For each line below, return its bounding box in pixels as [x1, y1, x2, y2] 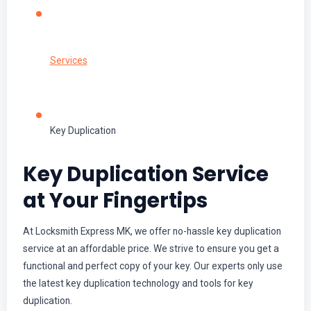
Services [49, 55, 87, 67]
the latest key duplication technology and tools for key [22, 278, 253, 289]
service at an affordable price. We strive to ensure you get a [22, 243, 279, 254]
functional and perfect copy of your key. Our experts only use [22, 260, 283, 271]
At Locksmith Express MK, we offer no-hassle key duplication [22, 226, 281, 237]
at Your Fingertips [22, 186, 208, 215]
